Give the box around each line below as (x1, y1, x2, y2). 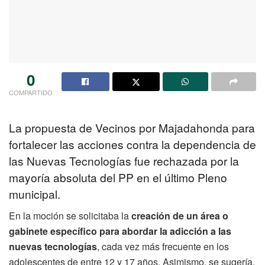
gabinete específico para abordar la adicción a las (9, 224, 231, 238)
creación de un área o (131, 208, 228, 222)
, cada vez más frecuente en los (97, 239, 229, 253)
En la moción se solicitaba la (9, 208, 131, 222)
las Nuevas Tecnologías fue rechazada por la (9, 153, 239, 169)
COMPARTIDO (9, 87, 53, 97)
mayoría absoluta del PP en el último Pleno (9, 169, 227, 186)
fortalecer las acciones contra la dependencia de (9, 136, 256, 153)
